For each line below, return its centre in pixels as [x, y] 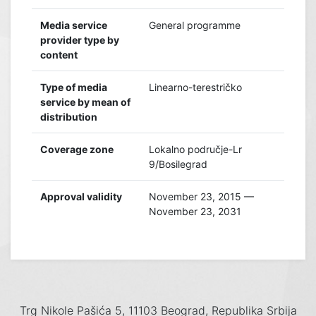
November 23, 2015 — [201, 197]
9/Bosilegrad [178, 164]
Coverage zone [77, 150]
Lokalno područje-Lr [195, 150]
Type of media [74, 87]
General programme [195, 25]
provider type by [80, 40]
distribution [69, 117]
